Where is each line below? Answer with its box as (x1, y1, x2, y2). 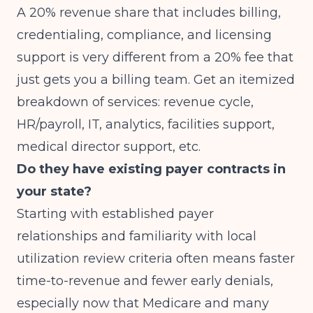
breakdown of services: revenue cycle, (17, 94, 254, 110)
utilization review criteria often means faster (17, 251, 295, 266)
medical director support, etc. (17, 139, 201, 154)
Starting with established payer (17, 206, 214, 221)
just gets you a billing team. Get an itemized (17, 72, 295, 87)
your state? (17, 184, 92, 199)
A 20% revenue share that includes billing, (17, 5, 281, 20)
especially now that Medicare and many (17, 296, 269, 311)
